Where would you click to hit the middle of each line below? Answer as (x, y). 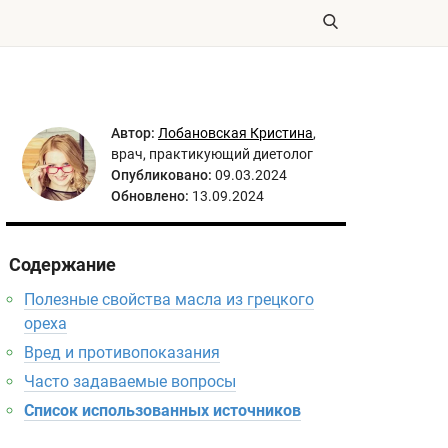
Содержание (62, 264)
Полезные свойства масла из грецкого (169, 299)
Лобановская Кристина (235, 133)
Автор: (133, 133)
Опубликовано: (161, 175)
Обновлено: (150, 196)
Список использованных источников (162, 410)
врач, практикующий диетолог (212, 154)
